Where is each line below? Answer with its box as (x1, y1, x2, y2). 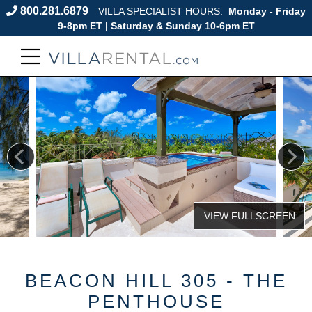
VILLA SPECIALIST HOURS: (98, 6, 226, 17)
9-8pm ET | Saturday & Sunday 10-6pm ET (57, 21, 255, 31)
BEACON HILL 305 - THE (24, 270, 288, 291)
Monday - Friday (226, 6, 306, 17)
